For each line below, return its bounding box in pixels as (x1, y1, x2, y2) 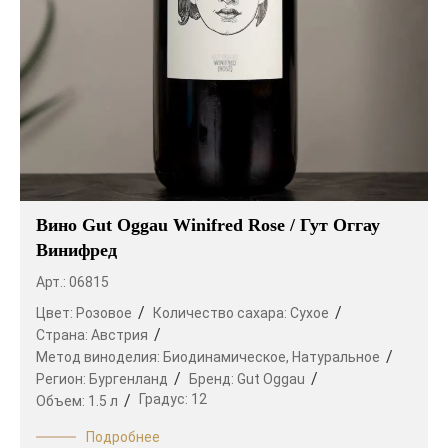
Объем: (36, 393, 88, 410)
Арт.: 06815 (36, 274, 109, 291)
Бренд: (189, 371, 237, 388)
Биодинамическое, (163, 349, 289, 366)
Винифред (36, 240, 117, 261)
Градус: (139, 391, 191, 408)
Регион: (36, 371, 89, 388)
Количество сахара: (153, 305, 290, 322)
